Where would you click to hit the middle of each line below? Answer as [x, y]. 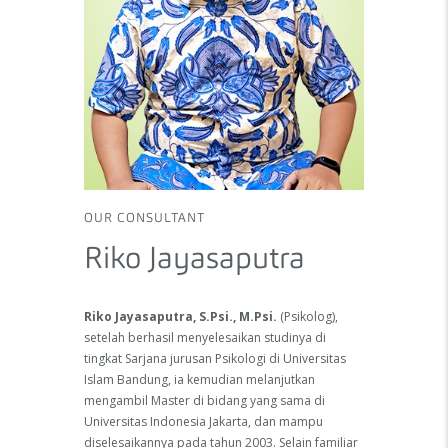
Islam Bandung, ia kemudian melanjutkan [199, 380]
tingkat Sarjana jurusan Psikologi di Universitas [215, 359]
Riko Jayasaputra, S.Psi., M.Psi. [182, 317]
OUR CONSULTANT [145, 218]
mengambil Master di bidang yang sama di [204, 401]
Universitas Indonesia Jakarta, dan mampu [203, 422]
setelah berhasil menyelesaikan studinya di [205, 338]
